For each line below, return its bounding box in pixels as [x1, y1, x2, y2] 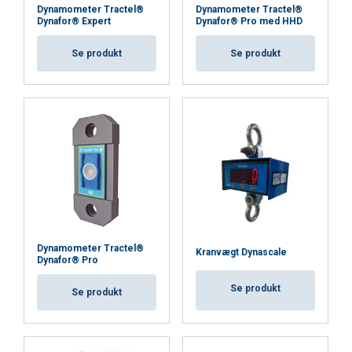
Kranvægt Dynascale [196, 247, 287, 258]
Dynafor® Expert [37, 16, 111, 27]
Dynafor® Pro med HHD [196, 16, 302, 27]
